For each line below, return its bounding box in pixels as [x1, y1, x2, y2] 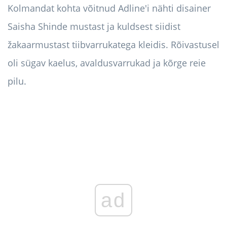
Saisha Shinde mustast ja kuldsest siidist [8, 20, 180, 33]
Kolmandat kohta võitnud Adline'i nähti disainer [8, 2, 211, 15]
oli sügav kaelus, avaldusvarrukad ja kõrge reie [8, 57, 206, 69]
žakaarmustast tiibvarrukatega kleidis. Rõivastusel [8, 39, 219, 51]
